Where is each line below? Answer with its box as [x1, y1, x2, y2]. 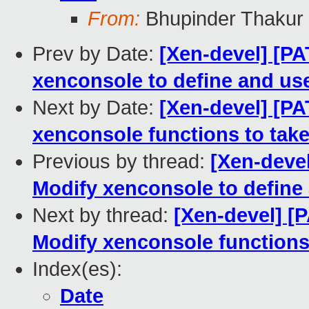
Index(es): [32, 258, 122, 281]
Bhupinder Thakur [140, 8, 303, 30]
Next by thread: [32, 204, 174, 227]
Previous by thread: [32, 150, 210, 173]
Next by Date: [32, 97, 159, 119]
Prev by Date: [32, 43, 159, 66]
